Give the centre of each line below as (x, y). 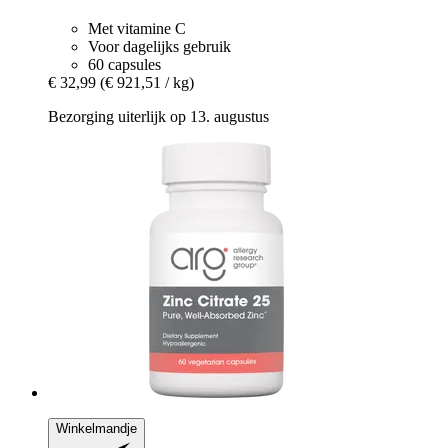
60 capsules (124, 64)
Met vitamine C (137, 28)
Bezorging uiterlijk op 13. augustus (158, 116)
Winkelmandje (96, 428)
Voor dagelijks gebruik (159, 46)
